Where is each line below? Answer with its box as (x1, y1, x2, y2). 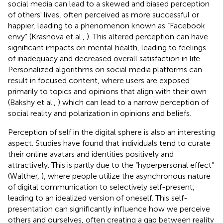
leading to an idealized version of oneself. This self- (8, 193, 188, 203)
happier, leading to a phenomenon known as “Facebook (8, 20, 205, 30)
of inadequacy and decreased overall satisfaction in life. (8, 53, 202, 63)
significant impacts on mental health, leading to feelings (8, 42, 206, 52)
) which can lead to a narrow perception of (58, 97, 209, 107)
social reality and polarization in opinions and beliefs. (8, 108, 191, 118)
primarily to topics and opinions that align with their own (8, 86, 207, 96)
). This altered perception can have (87, 31, 208, 41)
